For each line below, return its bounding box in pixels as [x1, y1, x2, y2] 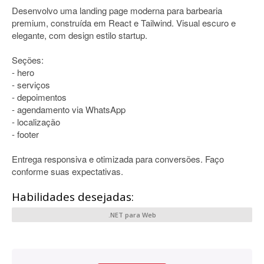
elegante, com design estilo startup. [12, 29, 147, 41]
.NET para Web [108, 210, 156, 219]
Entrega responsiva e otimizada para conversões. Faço [12, 153, 224, 165]
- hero [12, 66, 34, 78]
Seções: [12, 54, 44, 66]
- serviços [12, 78, 50, 91]
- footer [12, 128, 39, 140]
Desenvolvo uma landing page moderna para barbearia [12, 4, 222, 16]
